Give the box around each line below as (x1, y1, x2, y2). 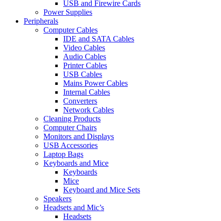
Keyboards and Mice (43, 159, 109, 167)
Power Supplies (43, 8, 92, 16)
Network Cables (63, 106, 114, 114)
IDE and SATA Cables (63, 35, 134, 43)
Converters (63, 97, 97, 105)
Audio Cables (63, 52, 106, 61)
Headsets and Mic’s (43, 203, 104, 212)
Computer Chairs (43, 123, 97, 132)
